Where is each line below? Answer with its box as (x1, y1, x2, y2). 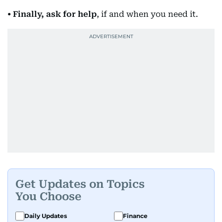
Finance (123, 212, 148, 220)
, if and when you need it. (97, 9, 198, 19)
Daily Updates (24, 212, 67, 220)
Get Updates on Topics (15, 177, 145, 190)
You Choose (15, 190, 81, 203)
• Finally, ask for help (7, 9, 97, 19)
